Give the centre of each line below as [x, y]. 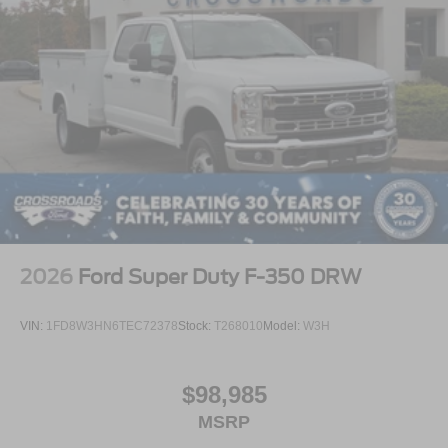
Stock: [196, 325]
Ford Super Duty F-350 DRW [220, 276]
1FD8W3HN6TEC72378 [112, 325]
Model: [283, 325]
